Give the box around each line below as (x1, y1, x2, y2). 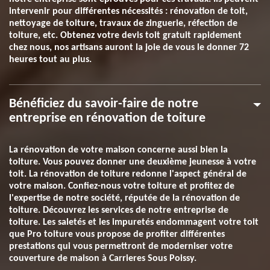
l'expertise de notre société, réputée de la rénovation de (9, 193, 240, 203)
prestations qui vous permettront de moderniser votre (9, 242, 233, 251)
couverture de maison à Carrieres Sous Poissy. (9, 254, 196, 263)
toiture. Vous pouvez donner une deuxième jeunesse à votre (9, 157, 256, 167)
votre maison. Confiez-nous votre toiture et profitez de (9, 181, 234, 191)
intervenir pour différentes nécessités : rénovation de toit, (9, 7, 248, 16)
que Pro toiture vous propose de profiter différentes (9, 230, 225, 239)
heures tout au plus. (9, 55, 92, 64)
